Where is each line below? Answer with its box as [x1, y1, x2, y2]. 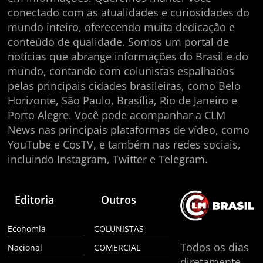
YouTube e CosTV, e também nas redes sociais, [8, 137, 241, 151]
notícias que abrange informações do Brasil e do [8, 49, 249, 63]
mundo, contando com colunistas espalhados [8, 63, 235, 78]
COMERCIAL [94, 241, 141, 253]
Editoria [15, 192, 55, 207]
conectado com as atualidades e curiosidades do [8, 5, 250, 19]
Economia [8, 222, 46, 234]
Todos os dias [180, 240, 249, 254]
